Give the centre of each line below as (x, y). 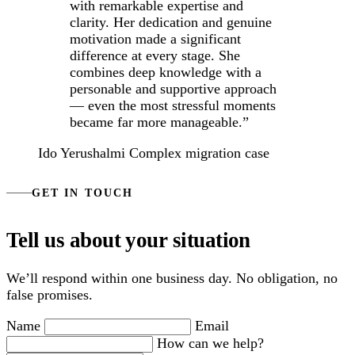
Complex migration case (199, 153)
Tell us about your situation (128, 240)
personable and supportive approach (173, 89)
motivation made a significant (155, 39)
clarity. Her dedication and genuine (171, 23)
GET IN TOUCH (82, 193)
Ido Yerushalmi (82, 153)
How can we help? (210, 344)
